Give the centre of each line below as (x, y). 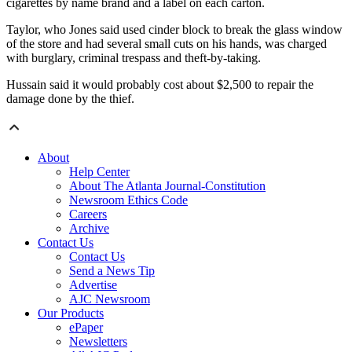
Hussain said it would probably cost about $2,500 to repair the (160, 85)
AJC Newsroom (110, 299)
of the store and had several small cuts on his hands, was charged (167, 44)
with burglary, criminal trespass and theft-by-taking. (134, 58)
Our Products (71, 313)
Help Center (99, 172)
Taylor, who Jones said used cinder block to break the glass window (174, 30)
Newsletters (98, 342)
